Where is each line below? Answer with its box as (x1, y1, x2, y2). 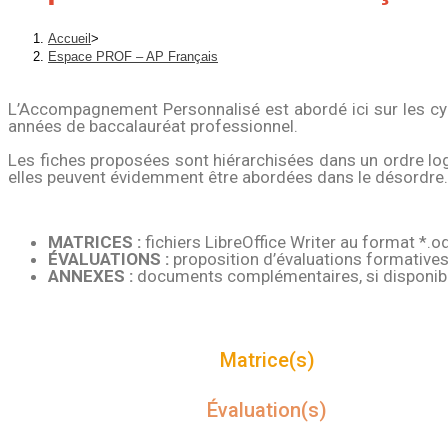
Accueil (48, 31, 91, 47)
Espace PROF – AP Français (48, 49, 218, 65)
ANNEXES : (48, 266, 133, 287)
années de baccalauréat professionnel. (8, 116, 298, 137)
